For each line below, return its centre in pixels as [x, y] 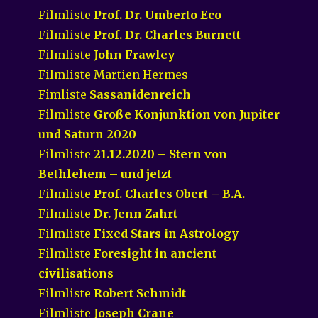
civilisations [76, 273]
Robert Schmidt [140, 293]
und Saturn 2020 [88, 134]
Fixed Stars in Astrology [166, 233]
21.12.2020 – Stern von [161, 154]
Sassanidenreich [141, 94]
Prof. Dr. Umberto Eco [158, 15]
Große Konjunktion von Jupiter [187, 114]
